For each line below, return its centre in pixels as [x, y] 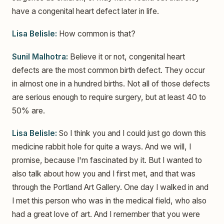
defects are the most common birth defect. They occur [108, 70]
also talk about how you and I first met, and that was [104, 174]
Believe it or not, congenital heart [126, 56]
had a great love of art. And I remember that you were [106, 214]
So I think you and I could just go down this [131, 133]
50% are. [28, 110]
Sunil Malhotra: [40, 56]
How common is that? [96, 34]
